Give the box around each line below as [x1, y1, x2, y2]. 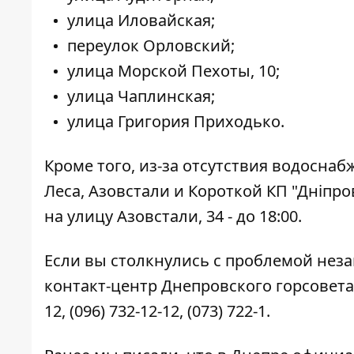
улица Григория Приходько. [67, 111, 284, 133]
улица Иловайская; [67, 9, 215, 32]
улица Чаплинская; [67, 85, 215, 107]
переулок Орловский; [67, 35, 235, 57]
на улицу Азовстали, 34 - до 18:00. [44, 205, 302, 228]
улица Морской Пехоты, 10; [67, 60, 280, 82]
